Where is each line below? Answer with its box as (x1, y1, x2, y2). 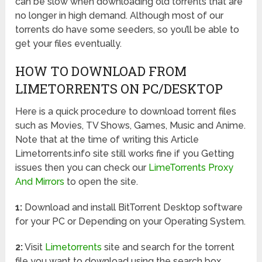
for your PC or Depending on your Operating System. (15, 215, 246, 227)
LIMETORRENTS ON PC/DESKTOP (15, 80, 223, 97)
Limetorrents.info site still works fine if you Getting (15, 147, 235, 159)
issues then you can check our (15, 161, 149, 173)
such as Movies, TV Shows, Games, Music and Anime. (15, 119, 246, 131)
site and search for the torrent (102, 241, 235, 253)
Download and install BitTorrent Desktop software (22, 201, 243, 213)
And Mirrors (15, 175, 65, 187)
